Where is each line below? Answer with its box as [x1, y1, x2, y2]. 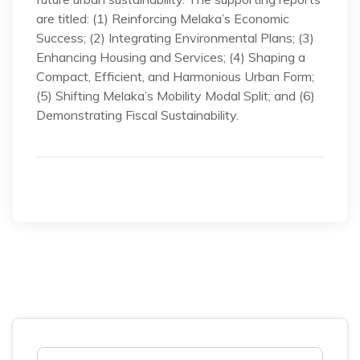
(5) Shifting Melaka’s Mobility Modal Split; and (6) [36, 87, 315, 104]
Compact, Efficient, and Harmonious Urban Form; [36, 67, 314, 84]
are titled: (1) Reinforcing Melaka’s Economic [36, 10, 289, 27]
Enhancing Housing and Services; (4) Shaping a [36, 48, 305, 65]
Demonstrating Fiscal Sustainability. [36, 106, 239, 123]
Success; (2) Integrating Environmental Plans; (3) [36, 29, 314, 46]
